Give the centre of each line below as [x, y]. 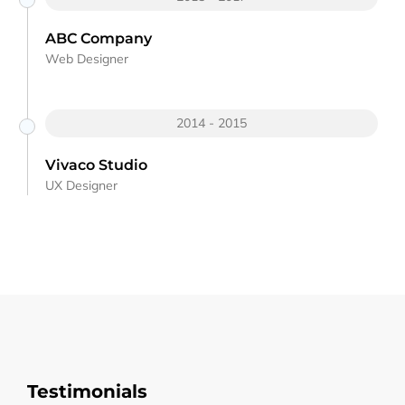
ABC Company [99, 38]
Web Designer [87, 58]
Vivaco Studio [96, 165]
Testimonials [87, 391]
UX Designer [81, 185]
